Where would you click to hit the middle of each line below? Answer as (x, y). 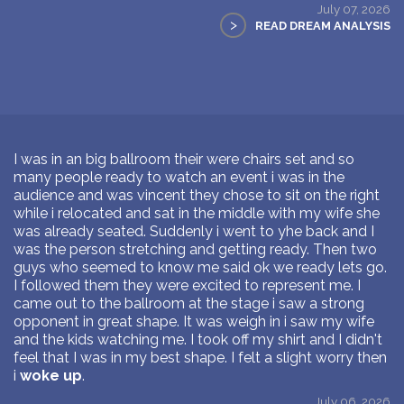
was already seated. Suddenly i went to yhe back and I (194, 231)
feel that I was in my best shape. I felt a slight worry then (200, 357)
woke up (51, 375)
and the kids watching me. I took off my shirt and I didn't (198, 339)
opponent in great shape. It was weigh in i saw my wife (194, 321)
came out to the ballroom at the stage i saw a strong (189, 303)
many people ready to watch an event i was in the (179, 177)
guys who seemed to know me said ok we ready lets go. (200, 267)
